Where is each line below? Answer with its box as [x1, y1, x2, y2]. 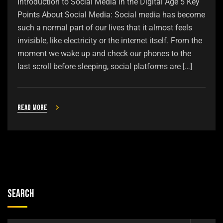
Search [7, 187, 34, 201]
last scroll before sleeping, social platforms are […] [17, 61, 192, 71]
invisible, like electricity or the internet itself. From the [17, 35, 202, 45]
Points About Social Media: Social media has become [17, 9, 205, 19]
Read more [17, 103, 47, 112]
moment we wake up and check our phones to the [17, 48, 191, 58]
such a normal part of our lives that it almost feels [17, 22, 192, 32]
